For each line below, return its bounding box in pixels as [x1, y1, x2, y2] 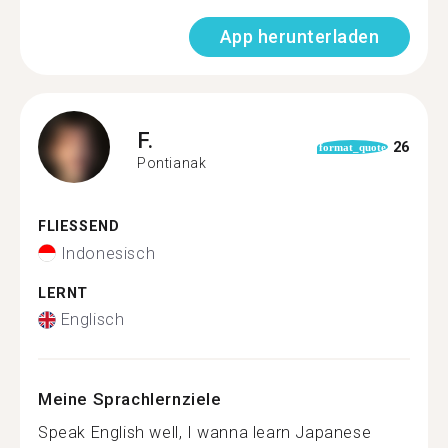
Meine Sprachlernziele [38, 389, 222, 409]
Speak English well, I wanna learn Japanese [38, 423, 372, 442]
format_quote [319, 141, 387, 153]
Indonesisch [60, 243, 156, 263]
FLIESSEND [38, 218, 109, 235]
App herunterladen [219, 26, 379, 47]
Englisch [60, 310, 125, 329]
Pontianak [137, 154, 207, 171]
